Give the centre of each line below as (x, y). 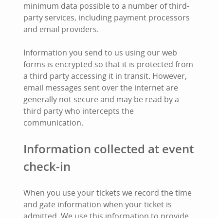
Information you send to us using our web (100, 53)
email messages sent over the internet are (101, 88)
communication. (53, 123)
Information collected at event (109, 149)
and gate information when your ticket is (98, 204)
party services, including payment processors (107, 18)
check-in (47, 166)
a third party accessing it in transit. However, (105, 76)
